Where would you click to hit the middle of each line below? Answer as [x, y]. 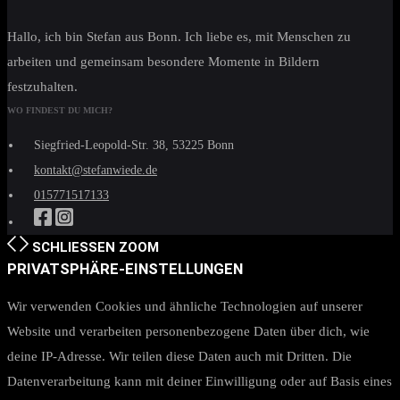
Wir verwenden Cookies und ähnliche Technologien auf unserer [185, 306]
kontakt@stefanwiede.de [96, 170]
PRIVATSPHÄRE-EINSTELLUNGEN [125, 269]
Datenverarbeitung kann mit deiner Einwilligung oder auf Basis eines [200, 381]
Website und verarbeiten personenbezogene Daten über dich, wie [188, 331]
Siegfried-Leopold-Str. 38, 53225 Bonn [134, 145]
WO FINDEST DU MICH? [60, 110]
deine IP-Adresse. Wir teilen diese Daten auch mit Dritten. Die [179, 356]
